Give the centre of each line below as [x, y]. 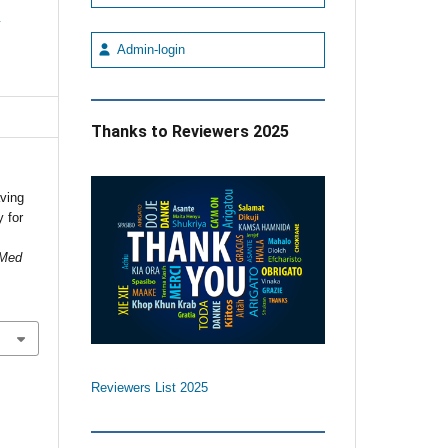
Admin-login [148, 49]
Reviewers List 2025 [149, 387]
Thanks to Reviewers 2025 [189, 131]
